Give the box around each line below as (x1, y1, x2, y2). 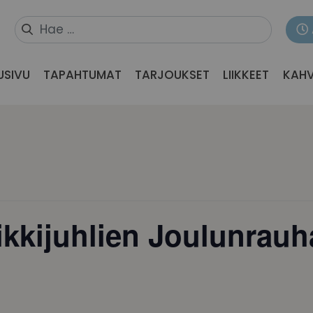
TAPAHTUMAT (43, 66, 122, 83)
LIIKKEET (223, 66, 270, 83)
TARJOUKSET (135, 66, 210, 83)
